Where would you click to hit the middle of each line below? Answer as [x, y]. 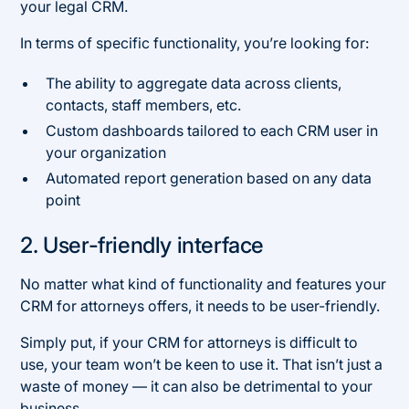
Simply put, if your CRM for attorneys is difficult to [189, 342]
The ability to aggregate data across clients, [194, 83]
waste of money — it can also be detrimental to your [197, 386]
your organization [106, 152]
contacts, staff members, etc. [144, 105]
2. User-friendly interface [142, 245]
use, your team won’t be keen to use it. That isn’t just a [202, 364]
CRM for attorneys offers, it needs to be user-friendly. [200, 305]
